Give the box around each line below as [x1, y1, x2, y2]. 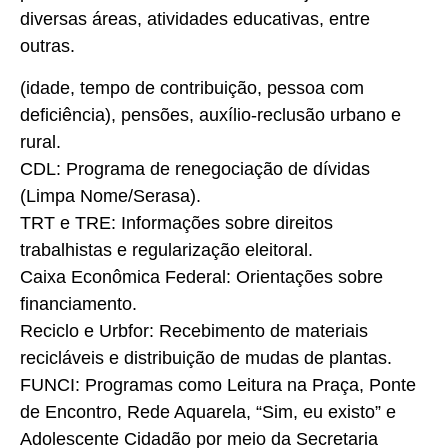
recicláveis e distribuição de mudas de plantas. [20, 347, 392, 368]
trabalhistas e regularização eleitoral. [20, 239, 313, 260]
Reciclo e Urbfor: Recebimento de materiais [20, 320, 368, 341]
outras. [20, 36, 75, 57]
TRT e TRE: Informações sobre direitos [20, 212, 333, 233]
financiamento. [20, 293, 137, 314]
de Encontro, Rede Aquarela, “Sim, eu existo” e [20, 401, 396, 422]
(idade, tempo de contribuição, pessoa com [20, 77, 364, 98]
